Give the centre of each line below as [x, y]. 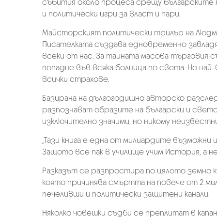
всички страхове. [76, 79]
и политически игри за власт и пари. [111, 14]
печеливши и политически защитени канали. [126, 194]
